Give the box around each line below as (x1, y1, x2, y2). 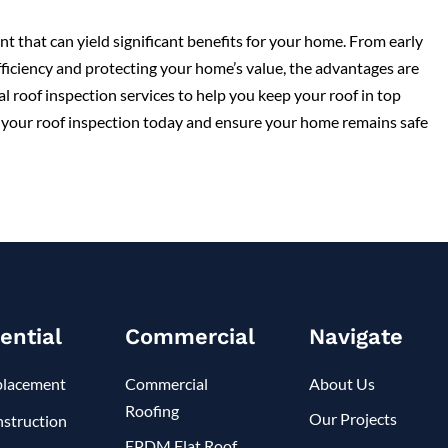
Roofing (124, 400, 179, 420)
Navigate (309, 323, 404, 349)
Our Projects (309, 408, 398, 428)
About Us (309, 373, 376, 393)
